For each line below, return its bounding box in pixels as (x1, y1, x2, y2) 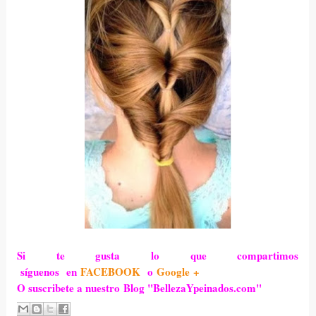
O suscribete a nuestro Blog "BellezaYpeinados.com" (16, 280, 262, 296)
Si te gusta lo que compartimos (16, 248, 299, 264)
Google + (152, 264, 200, 280)
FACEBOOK (80, 264, 144, 280)
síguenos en (16, 264, 80, 280)
